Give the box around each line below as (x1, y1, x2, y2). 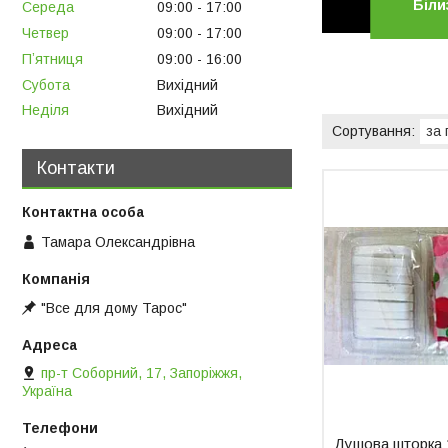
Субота (22, 76, 70, 93)
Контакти (37, 158, 115, 179)
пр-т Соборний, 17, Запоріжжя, (41, 365, 242, 382)
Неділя (22, 102, 69, 119)
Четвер (22, 25, 69, 42)
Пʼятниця (22, 50, 83, 67)
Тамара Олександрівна (41, 233, 195, 250)
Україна (22, 383, 72, 400)
